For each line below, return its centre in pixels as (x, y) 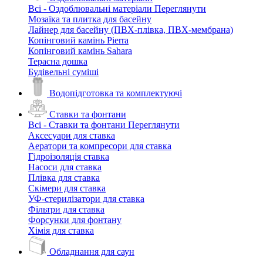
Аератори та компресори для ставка (100, 146)
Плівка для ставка (64, 178)
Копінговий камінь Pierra (78, 40)
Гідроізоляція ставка (69, 156)
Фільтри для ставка (66, 209)
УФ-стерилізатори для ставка (86, 199)
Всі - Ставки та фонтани (77, 125)
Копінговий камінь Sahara (80, 51)
